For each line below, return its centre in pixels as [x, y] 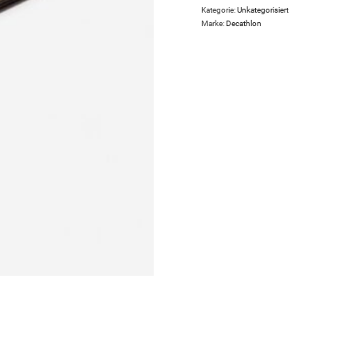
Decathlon [244, 23]
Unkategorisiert [263, 10]
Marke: [214, 23]
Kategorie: [219, 10]
